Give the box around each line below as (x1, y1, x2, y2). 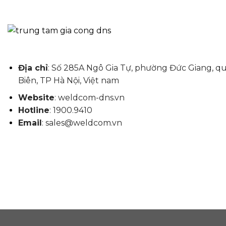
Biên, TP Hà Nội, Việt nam (18, 75, 119, 85)
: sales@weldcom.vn (41, 118, 122, 128)
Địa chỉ (18, 63, 48, 73)
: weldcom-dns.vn (54, 93, 125, 103)
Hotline (18, 105, 49, 116)
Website (18, 93, 54, 103)
